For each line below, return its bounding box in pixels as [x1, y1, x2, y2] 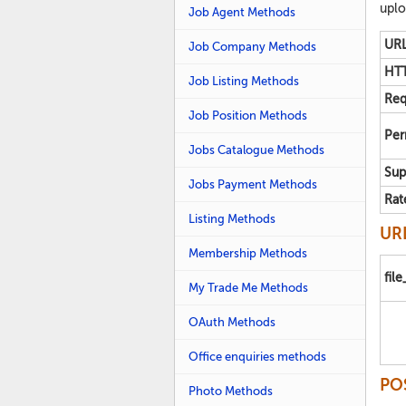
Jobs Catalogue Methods [188, 143, 324, 157]
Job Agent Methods [188, 5, 295, 19]
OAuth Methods [188, 315, 275, 329]
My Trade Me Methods [188, 281, 308, 295]
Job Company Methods [188, 40, 316, 53]
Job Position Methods [188, 109, 307, 122]
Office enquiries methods [188, 350, 326, 363]
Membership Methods [188, 246, 307, 260]
